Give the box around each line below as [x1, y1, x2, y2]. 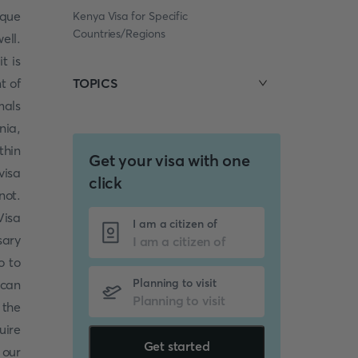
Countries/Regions [73, 26, 165, 41]
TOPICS [73, 75, 117, 91]
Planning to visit [132, 276, 217, 290]
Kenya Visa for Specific [73, 9, 189, 23]
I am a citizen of [132, 217, 217, 231]
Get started [143, 338, 210, 354]
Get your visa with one [89, 150, 250, 170]
